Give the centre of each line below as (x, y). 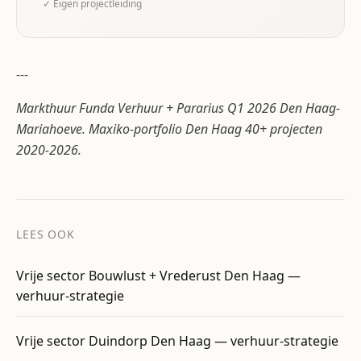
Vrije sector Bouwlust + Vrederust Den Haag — (158, 276)
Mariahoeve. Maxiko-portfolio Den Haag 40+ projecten (169, 129)
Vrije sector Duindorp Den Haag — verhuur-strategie (177, 341)
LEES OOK (46, 234)
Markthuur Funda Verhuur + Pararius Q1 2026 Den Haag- (178, 108)
